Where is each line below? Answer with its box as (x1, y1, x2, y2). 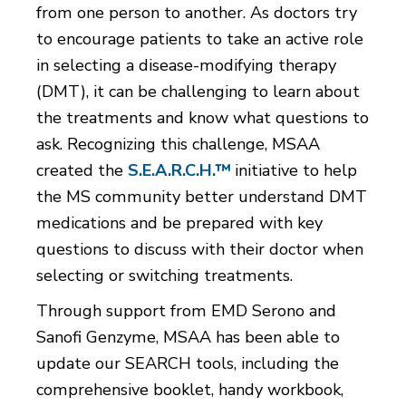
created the (36, 159, 128, 182)
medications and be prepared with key (36, 212, 323, 235)
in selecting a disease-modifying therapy (36, 54, 336, 77)
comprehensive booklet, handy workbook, (36, 379, 343, 401)
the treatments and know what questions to (36, 107, 369, 130)
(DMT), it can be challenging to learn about (36, 81, 360, 103)
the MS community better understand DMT (36, 186, 367, 208)
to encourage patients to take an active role (36, 28, 363, 51)
